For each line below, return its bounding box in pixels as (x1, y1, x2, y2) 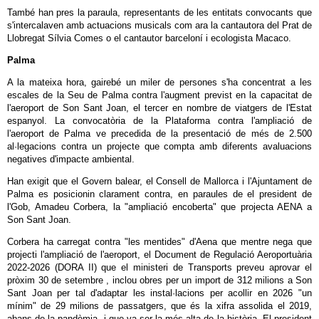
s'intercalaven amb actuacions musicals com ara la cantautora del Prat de (7, 20, 312, 31)
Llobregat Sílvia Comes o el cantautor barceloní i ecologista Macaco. (7, 33, 291, 43)
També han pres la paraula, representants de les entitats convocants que (7, 7, 312, 18)
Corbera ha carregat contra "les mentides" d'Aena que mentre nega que (7, 236, 312, 247)
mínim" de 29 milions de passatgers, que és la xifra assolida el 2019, (7, 300, 312, 311)
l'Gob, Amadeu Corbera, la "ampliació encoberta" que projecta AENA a (7, 202, 312, 212)
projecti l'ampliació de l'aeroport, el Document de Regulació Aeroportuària (7, 249, 312, 260)
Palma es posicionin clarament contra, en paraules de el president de (7, 189, 312, 199)
